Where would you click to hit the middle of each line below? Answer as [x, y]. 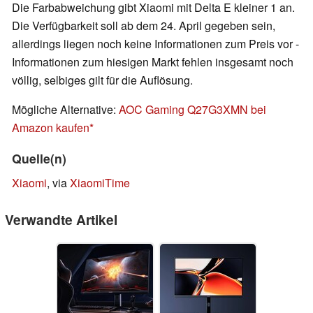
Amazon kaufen [51, 128]
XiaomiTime [100, 183]
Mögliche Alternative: [65, 110]
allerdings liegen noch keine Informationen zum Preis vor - [155, 44]
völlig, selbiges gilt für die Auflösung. [102, 80]
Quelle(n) [39, 159]
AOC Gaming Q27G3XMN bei [192, 110]
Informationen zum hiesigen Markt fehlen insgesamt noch [153, 62]
